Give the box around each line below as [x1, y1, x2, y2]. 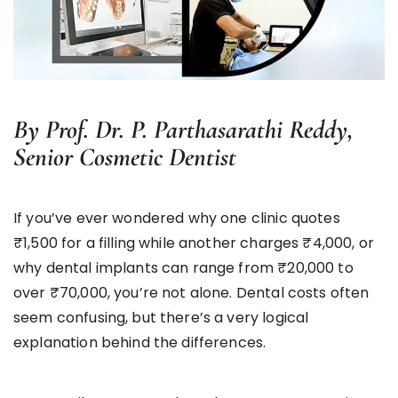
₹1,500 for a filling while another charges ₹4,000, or [13, 233, 374, 254]
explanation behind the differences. [13, 332, 267, 354]
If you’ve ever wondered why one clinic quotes [13, 208, 340, 229]
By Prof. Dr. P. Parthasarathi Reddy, [13, 114, 354, 146]
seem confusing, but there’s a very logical [13, 307, 309, 329]
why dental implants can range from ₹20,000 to [13, 258, 354, 279]
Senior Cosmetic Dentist [13, 141, 236, 173]
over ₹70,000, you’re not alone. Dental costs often [13, 283, 370, 304]
